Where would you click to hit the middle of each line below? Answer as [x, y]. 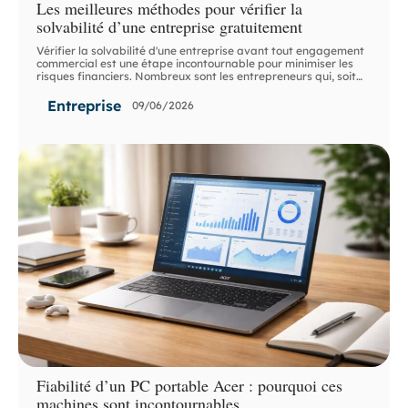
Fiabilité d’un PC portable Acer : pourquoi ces [190, 385]
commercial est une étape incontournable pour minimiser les [195, 63]
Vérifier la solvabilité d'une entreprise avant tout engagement [201, 50]
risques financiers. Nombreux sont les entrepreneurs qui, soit [197, 76]
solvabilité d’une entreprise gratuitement [170, 26]
